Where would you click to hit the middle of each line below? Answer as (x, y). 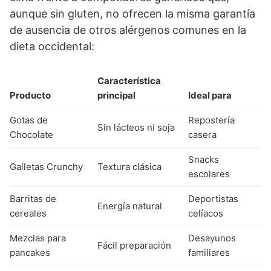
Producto (30, 95)
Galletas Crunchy (46, 167)
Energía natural (130, 206)
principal (116, 95)
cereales (28, 213)
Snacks (204, 159)
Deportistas (213, 199)
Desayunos (212, 238)
